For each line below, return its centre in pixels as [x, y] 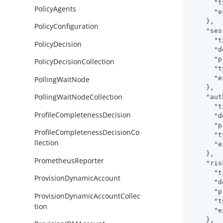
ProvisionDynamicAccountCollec [88, 196]
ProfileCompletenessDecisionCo [87, 132]
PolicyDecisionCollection [75, 62]
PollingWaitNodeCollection [79, 97]
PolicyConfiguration [67, 26]
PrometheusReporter [69, 160]
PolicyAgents [56, 8]
